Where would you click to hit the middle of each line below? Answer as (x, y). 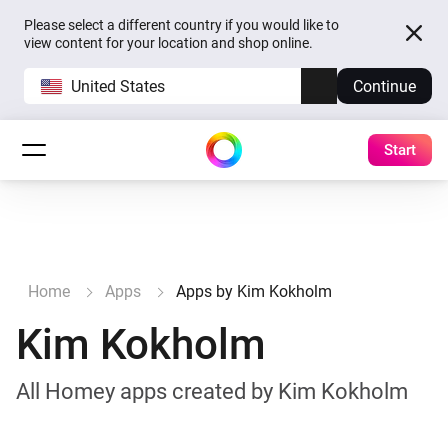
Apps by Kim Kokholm (254, 291)
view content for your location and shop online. (168, 43)
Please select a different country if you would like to (181, 25)
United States (118, 86)
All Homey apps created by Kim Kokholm (212, 391)
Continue (384, 86)
